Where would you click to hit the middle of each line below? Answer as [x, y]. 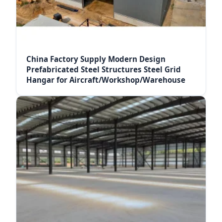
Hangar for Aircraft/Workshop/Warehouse [106, 80]
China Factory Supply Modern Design [96, 59]
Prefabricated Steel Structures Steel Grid [104, 69]
